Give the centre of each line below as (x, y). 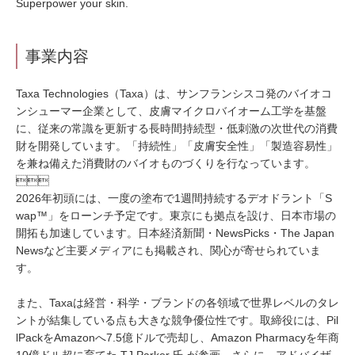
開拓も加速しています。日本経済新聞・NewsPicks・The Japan (175, 233)
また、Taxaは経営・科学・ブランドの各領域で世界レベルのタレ (177, 303)
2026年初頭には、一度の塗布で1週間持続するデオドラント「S (174, 198)
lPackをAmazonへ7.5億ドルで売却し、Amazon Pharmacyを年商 (177, 338)
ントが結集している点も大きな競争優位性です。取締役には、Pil (177, 320)
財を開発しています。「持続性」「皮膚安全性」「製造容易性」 (177, 146)
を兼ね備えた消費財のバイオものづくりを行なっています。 (166, 163)
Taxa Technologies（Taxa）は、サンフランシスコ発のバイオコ (174, 94)
